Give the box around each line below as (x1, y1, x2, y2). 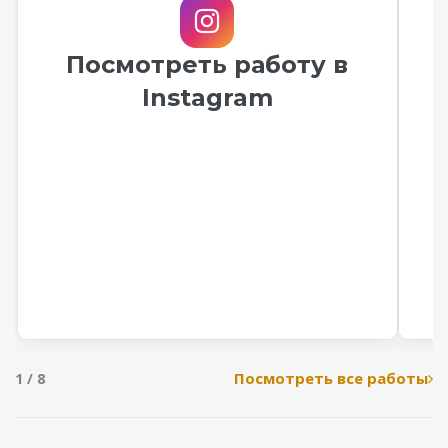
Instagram (141, 83, 273, 113)
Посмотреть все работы (234, 368, 428, 389)
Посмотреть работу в (66, 50, 349, 80)
